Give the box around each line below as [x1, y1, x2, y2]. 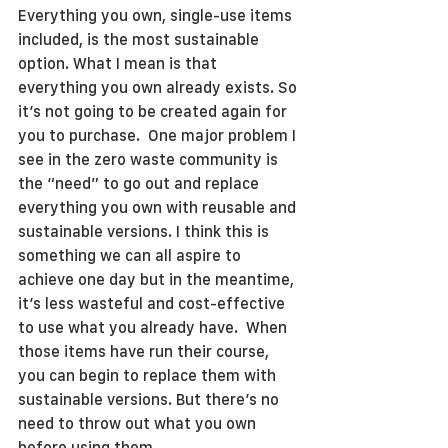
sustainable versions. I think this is [18, 222, 273, 241]
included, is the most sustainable [18, 30, 263, 49]
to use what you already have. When [18, 318, 291, 337]
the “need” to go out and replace [18, 174, 263, 193]
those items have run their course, [18, 342, 273, 361]
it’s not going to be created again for [18, 102, 291, 121]
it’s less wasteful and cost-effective [18, 294, 289, 313]
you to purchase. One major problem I [18, 126, 300, 145]
